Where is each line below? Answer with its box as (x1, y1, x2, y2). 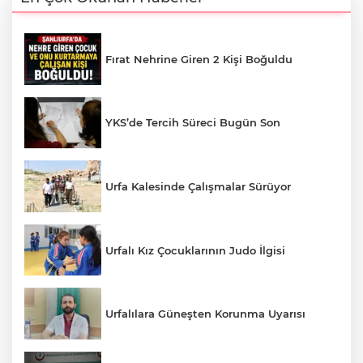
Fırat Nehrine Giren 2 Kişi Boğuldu (105, 52, 293, 66)
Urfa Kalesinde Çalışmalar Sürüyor (105, 180, 291, 194)
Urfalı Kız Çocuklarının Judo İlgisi (105, 243, 285, 257)
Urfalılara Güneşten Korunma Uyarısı (105, 307, 305, 321)
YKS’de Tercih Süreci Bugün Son (105, 116, 280, 130)
